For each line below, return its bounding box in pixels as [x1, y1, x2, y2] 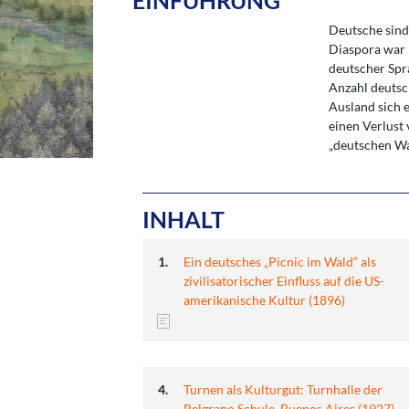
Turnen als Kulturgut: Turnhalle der [184, 381, 383, 397]
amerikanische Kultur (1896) [184, 291, 345, 308]
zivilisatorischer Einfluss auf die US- [184, 272, 384, 288]
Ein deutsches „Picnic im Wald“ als [184, 253, 376, 269]
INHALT [142, 205, 225, 233]
